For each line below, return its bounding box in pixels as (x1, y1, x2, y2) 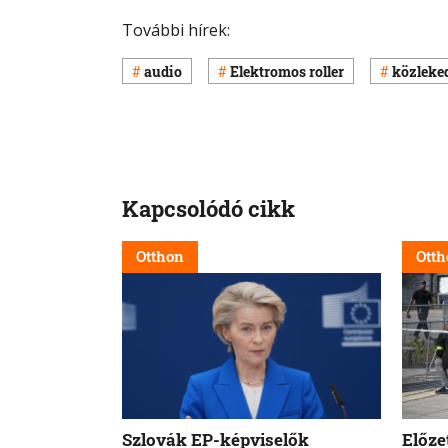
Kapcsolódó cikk (122, 194, 295, 224)
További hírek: (122, 19, 230, 42)
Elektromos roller (230, 61, 344, 81)
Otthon (136, 246, 184, 267)
